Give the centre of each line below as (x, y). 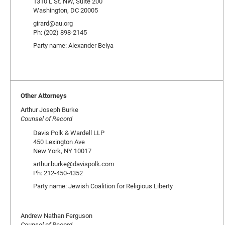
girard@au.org (53, 23)
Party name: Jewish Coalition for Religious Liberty (103, 186)
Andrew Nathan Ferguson (57, 215)
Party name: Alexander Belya (73, 45)
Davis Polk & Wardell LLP (69, 133)
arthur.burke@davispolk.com (74, 164)
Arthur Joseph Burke (49, 109)
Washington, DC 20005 (66, 10)
